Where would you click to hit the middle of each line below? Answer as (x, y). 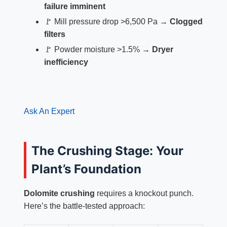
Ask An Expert (49, 111)
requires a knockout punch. (144, 194)
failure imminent (74, 7)
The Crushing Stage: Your (107, 150)
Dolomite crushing (59, 194)
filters (54, 34)
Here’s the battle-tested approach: (84, 206)
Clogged (186, 22)
